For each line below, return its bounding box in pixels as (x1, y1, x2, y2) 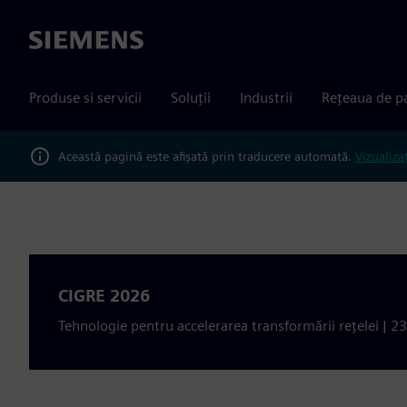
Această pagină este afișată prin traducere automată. (58, 148, 355, 164)
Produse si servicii (29, 89, 142, 106)
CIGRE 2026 (58, 286, 150, 305)
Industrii (240, 89, 293, 106)
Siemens (29, 32, 82, 50)
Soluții (171, 89, 211, 106)
